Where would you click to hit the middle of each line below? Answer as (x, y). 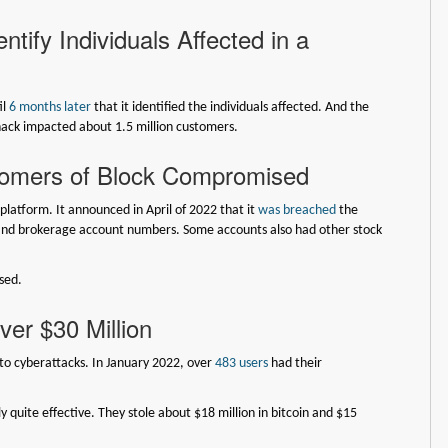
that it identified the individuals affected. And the (230, 107)
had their (295, 363)
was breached (297, 210)
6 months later (50, 107)
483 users (242, 363)
